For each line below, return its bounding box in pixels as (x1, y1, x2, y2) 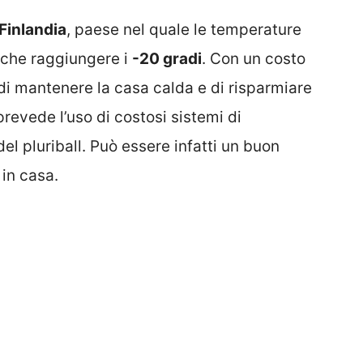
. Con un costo (202, 49, 305, 68)
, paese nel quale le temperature (66, 19, 301, 39)
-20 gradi (132, 49, 202, 68)
